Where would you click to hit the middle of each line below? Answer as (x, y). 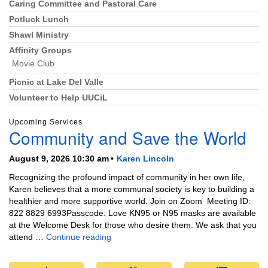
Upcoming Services (46, 122)
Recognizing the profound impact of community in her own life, (127, 177)
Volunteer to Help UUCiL (58, 98)
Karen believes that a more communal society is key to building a (132, 189)
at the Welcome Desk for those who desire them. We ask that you (133, 225)
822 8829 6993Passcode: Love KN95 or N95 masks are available (133, 213)
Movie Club (33, 63)
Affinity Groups (40, 50)
